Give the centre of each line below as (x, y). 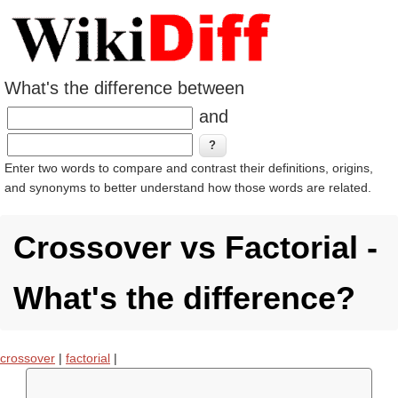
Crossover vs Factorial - (195, 247)
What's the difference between (124, 88)
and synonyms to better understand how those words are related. (188, 187)
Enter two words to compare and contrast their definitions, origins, (189, 168)
